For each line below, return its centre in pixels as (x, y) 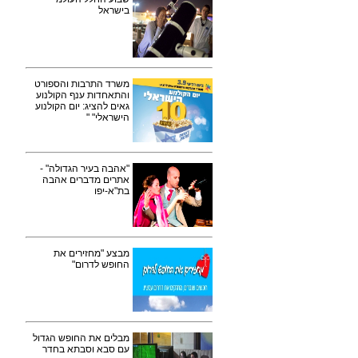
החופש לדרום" (101, 265)
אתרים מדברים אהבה (86, 180)
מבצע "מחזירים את (91, 253)
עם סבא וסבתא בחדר (86, 349)
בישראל (114, 10)
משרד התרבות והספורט (82, 84)
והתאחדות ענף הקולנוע (83, 95)
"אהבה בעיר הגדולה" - (85, 169)
